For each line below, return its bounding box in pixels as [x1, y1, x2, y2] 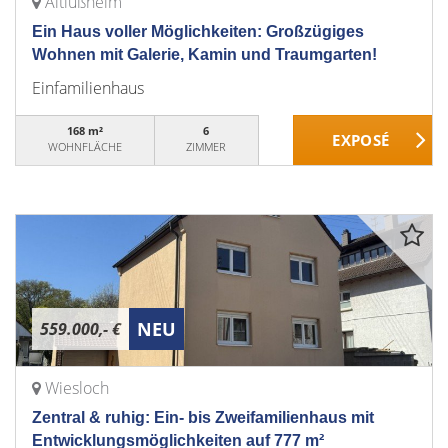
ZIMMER [186, 139, 227, 154]
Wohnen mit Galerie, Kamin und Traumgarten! [32, 46, 377, 63]
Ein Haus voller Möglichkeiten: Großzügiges [32, 23, 364, 40]
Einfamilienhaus [32, 77, 144, 99]
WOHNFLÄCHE [47, 139, 122, 154]
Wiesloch [45, 377, 109, 399]
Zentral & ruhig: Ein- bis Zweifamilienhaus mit [32, 409, 374, 426]
